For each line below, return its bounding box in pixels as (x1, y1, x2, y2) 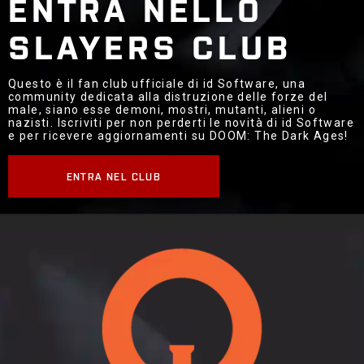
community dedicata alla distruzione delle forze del (8, 90, 328, 104)
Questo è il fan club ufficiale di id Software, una (8, 77, 305, 91)
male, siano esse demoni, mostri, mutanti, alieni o (8, 103, 316, 117)
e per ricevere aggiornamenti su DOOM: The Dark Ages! (8, 129, 349, 143)
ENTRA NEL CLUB (67, 169, 161, 183)
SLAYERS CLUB (8, 24, 292, 67)
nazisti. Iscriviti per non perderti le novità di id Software (8, 116, 354, 130)
